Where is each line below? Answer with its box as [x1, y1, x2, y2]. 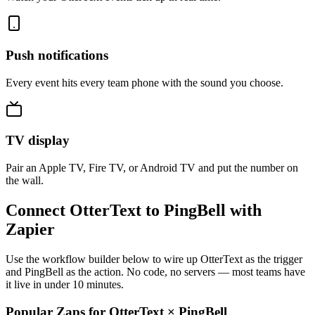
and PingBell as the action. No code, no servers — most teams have [6, 265, 305, 278]
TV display [6, 133, 70, 148]
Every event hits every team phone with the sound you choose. [6, 76, 283, 89]
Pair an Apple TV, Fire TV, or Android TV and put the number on [6, 162, 298, 174]
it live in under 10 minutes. [6, 278, 124, 290]
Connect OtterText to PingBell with [6, 201, 262, 220]
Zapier [6, 220, 55, 239]
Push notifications [6, 47, 108, 63]
